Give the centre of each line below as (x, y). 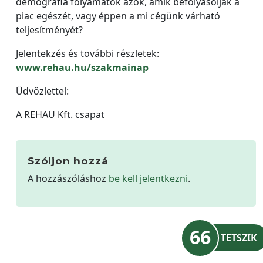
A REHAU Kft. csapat (60, 114)
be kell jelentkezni (148, 178)
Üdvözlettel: (42, 91)
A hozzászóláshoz (68, 178)
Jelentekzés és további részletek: (87, 53)
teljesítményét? (49, 30)
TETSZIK (239, 238)
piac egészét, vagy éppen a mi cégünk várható (118, 16)
